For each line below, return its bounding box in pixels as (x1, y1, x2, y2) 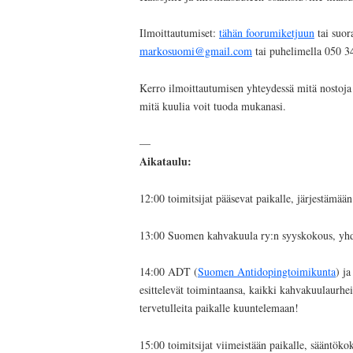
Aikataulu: (139, 152, 191, 169)
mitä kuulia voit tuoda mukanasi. (139, 98, 286, 114)
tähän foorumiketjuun (219, 25, 314, 41)
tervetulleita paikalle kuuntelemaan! (139, 300, 299, 316)
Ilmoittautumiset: (139, 25, 219, 41)
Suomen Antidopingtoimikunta (198, 264, 336, 280)
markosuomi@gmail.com (139, 43, 252, 59)
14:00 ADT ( (139, 264, 198, 280)
